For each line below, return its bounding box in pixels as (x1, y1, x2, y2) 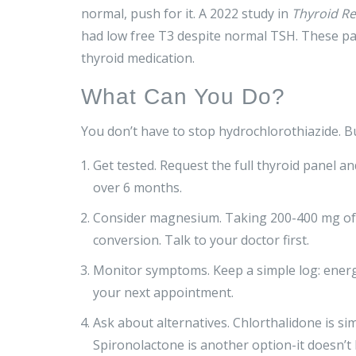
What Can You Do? (81, 84, 285, 110)
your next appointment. (93, 284, 234, 302)
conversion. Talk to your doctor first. (93, 231, 309, 250)
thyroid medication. (81, 49, 195, 68)
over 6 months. (93, 179, 182, 197)
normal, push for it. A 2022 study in (81, 5, 292, 23)
